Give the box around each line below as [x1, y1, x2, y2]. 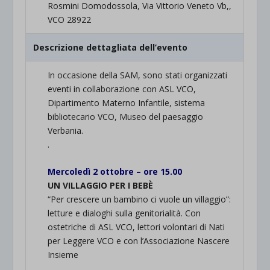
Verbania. [48, 125, 84, 136]
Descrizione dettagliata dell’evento [33, 42, 188, 53]
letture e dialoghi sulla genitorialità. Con [48, 207, 201, 219]
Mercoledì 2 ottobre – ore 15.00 [48, 166, 183, 178]
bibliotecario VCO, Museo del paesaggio [48, 111, 204, 122]
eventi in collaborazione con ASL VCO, [48, 83, 196, 95]
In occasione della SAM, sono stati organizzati [48, 69, 228, 81]
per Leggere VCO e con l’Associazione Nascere [48, 235, 230, 247]
